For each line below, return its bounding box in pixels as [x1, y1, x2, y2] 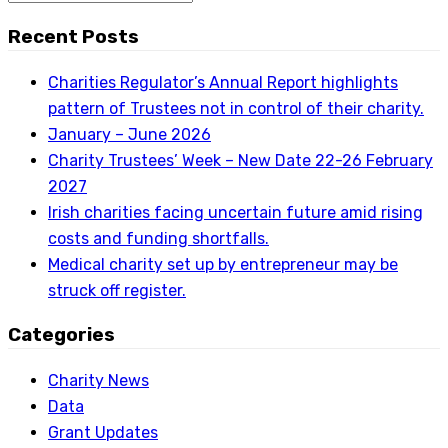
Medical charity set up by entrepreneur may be [48, 254, 398, 274]
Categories [8, 324, 115, 347]
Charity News [48, 371, 149, 391]
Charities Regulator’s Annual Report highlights [48, 72, 398, 92]
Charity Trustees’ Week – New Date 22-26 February [48, 150, 433, 170]
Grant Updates [48, 423, 158, 443]
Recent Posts [8, 26, 139, 49]
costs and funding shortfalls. [48, 228, 269, 248]
